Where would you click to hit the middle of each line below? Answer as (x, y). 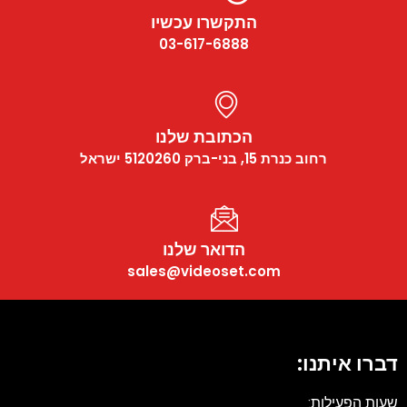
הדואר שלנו (215, 250)
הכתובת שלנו (215, 137)
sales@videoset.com (215, 272)
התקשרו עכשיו (215, 23)
